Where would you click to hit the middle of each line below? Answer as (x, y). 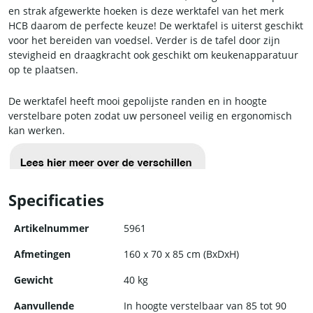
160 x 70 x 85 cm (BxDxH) (181, 254)
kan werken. (37, 131)
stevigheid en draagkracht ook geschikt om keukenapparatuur (153, 55)
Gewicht (34, 280)
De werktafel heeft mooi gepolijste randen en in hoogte (138, 101)
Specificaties (56, 201)
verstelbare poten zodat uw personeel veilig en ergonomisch (150, 116)
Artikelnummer (51, 228)
